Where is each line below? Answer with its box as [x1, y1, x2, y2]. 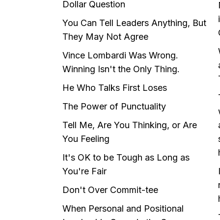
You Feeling [62, 133, 110, 144]
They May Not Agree [62, 31, 148, 42]
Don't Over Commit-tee [62, 184, 158, 195]
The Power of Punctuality [62, 101, 166, 111]
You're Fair [62, 165, 107, 176]
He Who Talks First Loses [62, 82, 167, 93]
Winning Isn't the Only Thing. [62, 63, 180, 74]
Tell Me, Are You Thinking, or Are [62, 119, 197, 130]
